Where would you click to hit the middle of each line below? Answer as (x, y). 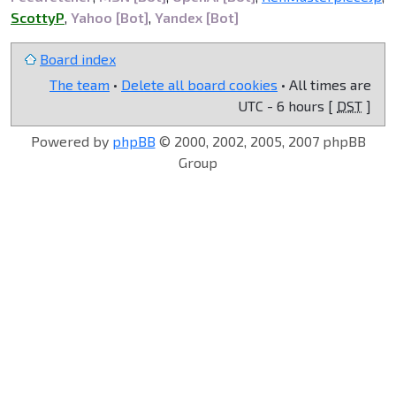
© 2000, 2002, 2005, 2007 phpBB (260, 141)
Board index (78, 58)
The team (80, 84)
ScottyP (38, 17)
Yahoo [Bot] (110, 17)
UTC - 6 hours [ (287, 105)
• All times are (324, 84)
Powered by (71, 141)
